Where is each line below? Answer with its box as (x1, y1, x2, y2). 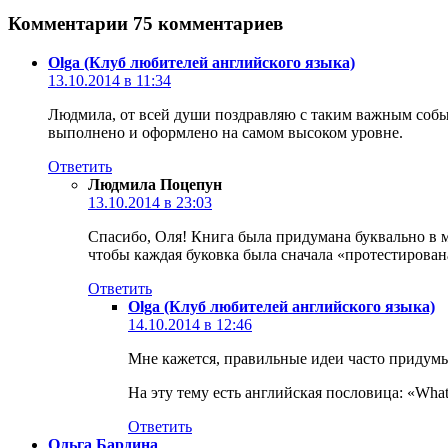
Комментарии (8, 12, 133, 34)
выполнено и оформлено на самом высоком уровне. (48, 123, 403, 141)
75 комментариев (133, 12, 283, 34)
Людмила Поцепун (88, 175, 222, 193)
